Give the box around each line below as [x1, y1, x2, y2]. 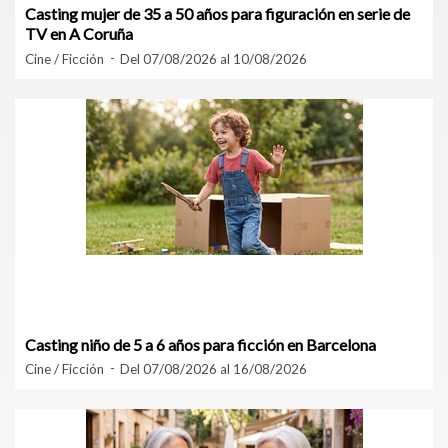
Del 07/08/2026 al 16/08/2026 [120, 361, 308, 378]
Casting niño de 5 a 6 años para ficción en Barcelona [25, 334, 376, 354]
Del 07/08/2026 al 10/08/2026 [120, 51, 308, 68]
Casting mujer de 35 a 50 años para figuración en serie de [25, 4, 410, 24]
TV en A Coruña [25, 24, 133, 44]
